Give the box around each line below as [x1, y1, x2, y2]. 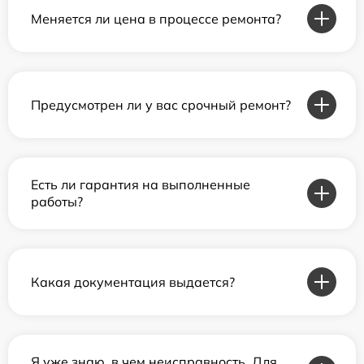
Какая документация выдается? [31, 273, 235, 290]
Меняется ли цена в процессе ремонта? [31, 10, 281, 27]
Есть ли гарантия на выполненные [31, 176, 250, 193]
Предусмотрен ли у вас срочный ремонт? [31, 96, 291, 113]
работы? [31, 193, 83, 210]
